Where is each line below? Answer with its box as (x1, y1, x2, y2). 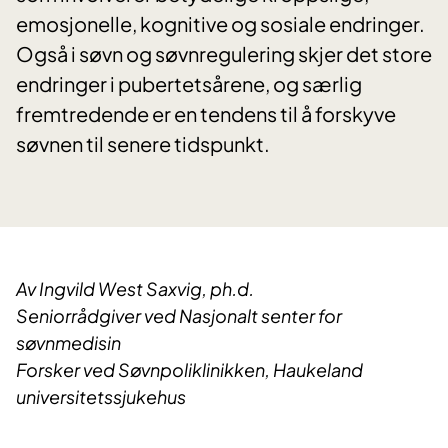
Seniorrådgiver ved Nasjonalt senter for (16, 304, 342, 328)
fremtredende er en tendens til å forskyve (16, 101, 396, 127)
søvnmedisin (16, 331, 121, 355)
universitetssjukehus (16, 385, 186, 409)
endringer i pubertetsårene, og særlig (16, 71, 362, 97)
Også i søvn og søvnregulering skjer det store (16, 41, 432, 67)
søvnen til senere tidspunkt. (16, 131, 270, 157)
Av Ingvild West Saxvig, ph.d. (16, 277, 254, 301)
